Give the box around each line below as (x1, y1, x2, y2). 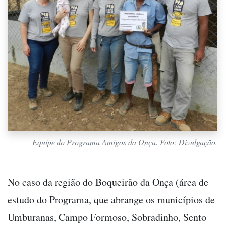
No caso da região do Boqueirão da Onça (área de (8, 175, 208, 189)
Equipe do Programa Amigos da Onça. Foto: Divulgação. (32, 136, 217, 147)
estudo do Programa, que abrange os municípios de (8, 192, 215, 206)
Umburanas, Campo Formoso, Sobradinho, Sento (8, 210, 206, 224)
